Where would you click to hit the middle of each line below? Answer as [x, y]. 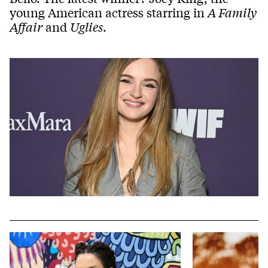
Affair [26, 26]
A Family [232, 12]
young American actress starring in [109, 12]
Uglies [86, 26]
